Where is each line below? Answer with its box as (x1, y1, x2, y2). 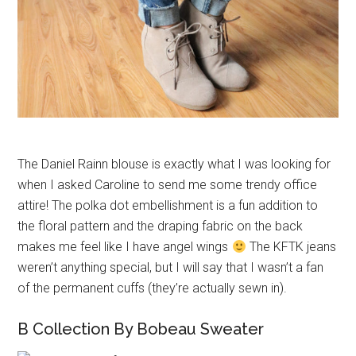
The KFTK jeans (246, 239, 336, 255)
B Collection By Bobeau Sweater (17, 319, 265, 339)
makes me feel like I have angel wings (17, 239, 232, 255)
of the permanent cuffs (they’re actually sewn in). (17, 281, 288, 296)
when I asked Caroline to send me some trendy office (17, 177, 318, 193)
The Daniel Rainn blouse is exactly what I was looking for (17, 157, 331, 172)
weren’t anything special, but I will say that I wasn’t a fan (17, 260, 324, 276)
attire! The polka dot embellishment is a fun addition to (17, 198, 319, 214)
